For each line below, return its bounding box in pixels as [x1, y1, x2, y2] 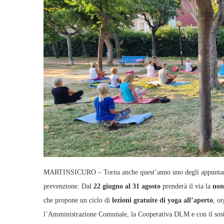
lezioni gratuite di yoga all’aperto [112, 196, 213, 204]
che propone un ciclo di [43, 196, 112, 204]
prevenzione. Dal [43, 182, 93, 190]
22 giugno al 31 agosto [93, 182, 160, 190]
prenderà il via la [160, 182, 212, 190]
